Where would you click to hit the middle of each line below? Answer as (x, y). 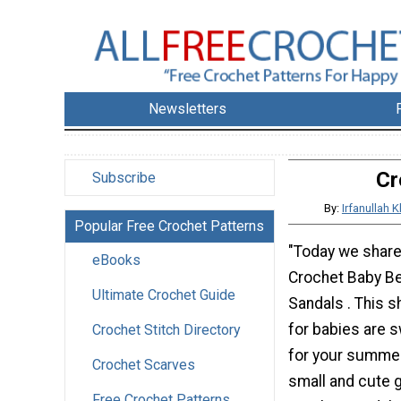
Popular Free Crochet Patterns (169, 226)
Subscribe (124, 178)
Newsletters (188, 109)
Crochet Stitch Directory (166, 330)
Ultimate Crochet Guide (164, 295)
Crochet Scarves (144, 365)
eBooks (116, 260)
